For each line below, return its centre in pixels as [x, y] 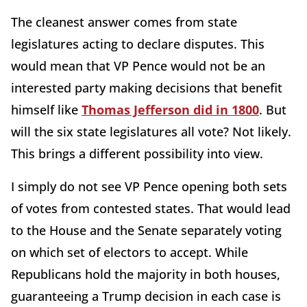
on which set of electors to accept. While [130, 252]
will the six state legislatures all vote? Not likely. [151, 131]
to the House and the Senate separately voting [146, 230]
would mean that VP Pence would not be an [138, 65]
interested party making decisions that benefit [147, 87]
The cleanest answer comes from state [124, 22]
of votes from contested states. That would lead [151, 208]
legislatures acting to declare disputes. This [138, 44]
